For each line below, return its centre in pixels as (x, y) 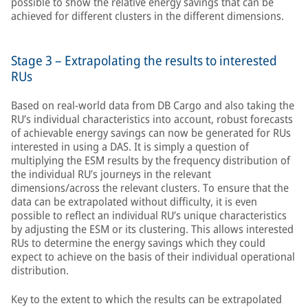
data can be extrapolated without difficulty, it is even (134, 201)
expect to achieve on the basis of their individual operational (153, 256)
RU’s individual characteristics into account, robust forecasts (152, 119)
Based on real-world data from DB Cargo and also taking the (153, 105)
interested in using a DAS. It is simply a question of (130, 146)
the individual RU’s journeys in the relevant (111, 174)
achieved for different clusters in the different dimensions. (147, 16)
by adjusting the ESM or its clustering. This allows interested (152, 229)
